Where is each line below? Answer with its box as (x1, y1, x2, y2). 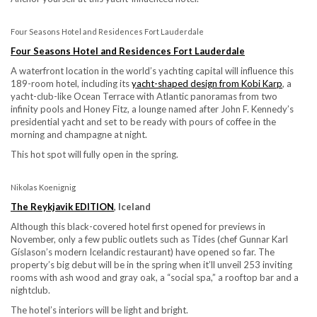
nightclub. (11, 284, 50, 296)
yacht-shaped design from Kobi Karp (132, 77, 282, 89)
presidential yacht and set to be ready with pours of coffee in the (11, 115, 276, 127)
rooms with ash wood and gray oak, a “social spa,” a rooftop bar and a (11, 271, 299, 283)
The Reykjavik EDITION (11, 200, 114, 212)
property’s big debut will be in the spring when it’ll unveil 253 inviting (11, 258, 292, 270)
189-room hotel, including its (11, 77, 132, 89)
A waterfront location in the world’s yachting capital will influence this (11, 64, 294, 76)
